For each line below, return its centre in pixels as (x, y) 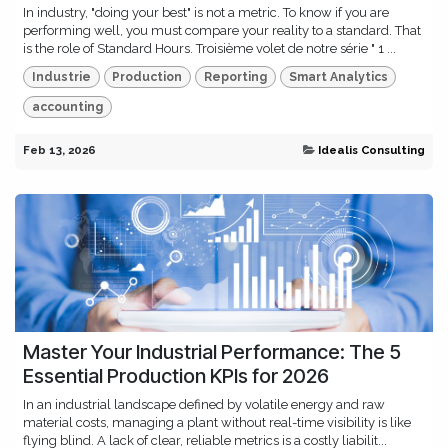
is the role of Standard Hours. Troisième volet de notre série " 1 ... (209, 48)
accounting (67, 107)
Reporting (235, 76)
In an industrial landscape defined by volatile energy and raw (204, 405)
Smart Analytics (338, 76)
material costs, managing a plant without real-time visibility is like (217, 423)
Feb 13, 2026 (59, 150)
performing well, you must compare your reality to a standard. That (222, 30)
